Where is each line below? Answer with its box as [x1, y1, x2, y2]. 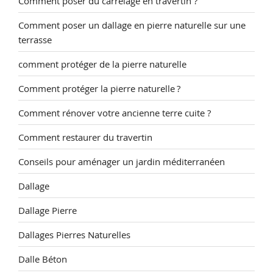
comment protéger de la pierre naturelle [18, 57, 186, 70]
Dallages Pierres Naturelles [18, 228, 130, 241]
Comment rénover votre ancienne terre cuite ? [18, 106, 211, 119]
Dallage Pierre [18, 204, 77, 216]
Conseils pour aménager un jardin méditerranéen [18, 155, 225, 168]
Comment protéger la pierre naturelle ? [18, 82, 180, 94]
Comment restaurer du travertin [18, 130, 152, 143]
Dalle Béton [18, 252, 67, 265]
